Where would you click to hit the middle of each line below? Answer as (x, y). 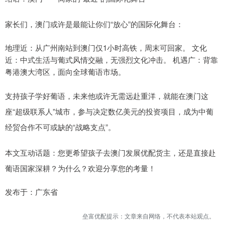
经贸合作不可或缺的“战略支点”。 (60, 127)
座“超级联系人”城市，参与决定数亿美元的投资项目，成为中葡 (109, 111)
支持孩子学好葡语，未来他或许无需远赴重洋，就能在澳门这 (107, 96)
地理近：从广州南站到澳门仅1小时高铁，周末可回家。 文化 (106, 48)
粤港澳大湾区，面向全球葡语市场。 (65, 72)
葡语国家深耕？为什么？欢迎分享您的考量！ (80, 168)
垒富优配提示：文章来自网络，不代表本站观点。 (149, 216)
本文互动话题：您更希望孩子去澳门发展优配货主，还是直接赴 (110, 153)
